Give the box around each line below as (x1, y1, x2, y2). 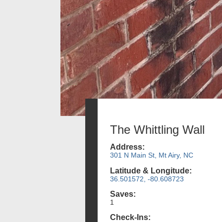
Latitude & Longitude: (110, 166, 192, 175)
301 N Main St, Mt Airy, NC (110, 151, 193, 160)
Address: (110, 143, 145, 152)
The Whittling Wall (110, 123, 205, 136)
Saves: (110, 189, 136, 198)
